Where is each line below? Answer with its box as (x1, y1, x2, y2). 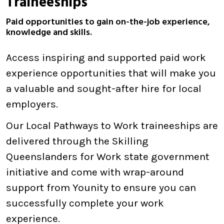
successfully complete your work (6, 197, 164, 209)
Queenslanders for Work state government (6, 150, 209, 162)
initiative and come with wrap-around (6, 166, 184, 178)
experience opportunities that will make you (6, 67, 216, 79)
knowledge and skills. (6, 25, 92, 40)
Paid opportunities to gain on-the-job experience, (6, 15, 210, 29)
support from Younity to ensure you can (6, 181, 196, 193)
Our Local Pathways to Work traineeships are (6, 119, 218, 131)
